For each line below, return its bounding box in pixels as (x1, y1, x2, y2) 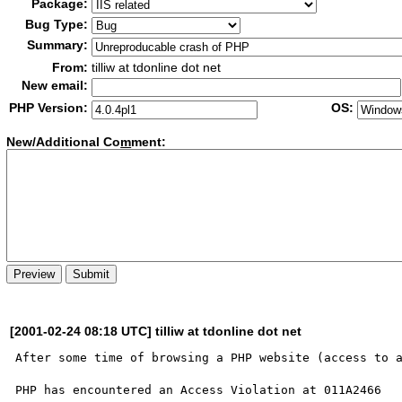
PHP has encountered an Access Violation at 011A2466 (15, 382, 382, 397)
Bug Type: (25, 17, 89, 31)
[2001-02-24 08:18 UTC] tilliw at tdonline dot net (10, 323, 302, 338)
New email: (22, 78, 89, 92)
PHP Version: (9, 100, 89, 115)
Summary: (27, 38, 89, 52)
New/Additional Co (6, 135, 121, 150)
